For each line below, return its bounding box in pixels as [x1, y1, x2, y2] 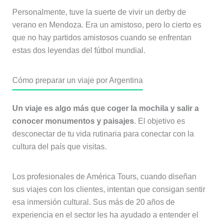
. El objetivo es [134, 117, 185, 126]
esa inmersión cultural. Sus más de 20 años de [12, 198, 175, 207]
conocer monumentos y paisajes [12, 117, 134, 126]
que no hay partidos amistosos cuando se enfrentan [12, 33, 192, 42]
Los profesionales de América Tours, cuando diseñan [12, 172, 196, 181]
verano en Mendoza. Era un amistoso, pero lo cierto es [12, 21, 201, 29]
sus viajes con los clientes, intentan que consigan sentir [12, 185, 205, 194]
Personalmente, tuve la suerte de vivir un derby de [12, 8, 186, 17]
